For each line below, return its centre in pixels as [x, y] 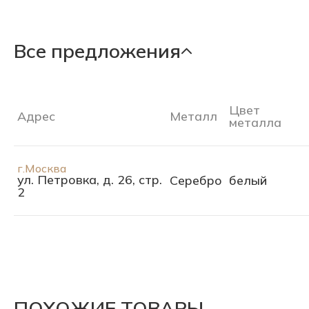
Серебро [196, 180]
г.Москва [42, 168]
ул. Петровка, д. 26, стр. [90, 180]
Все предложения [97, 51]
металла [255, 122]
